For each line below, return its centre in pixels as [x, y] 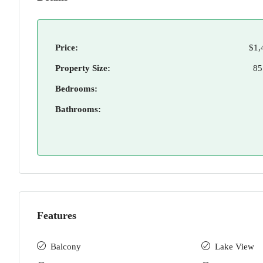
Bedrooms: [76, 89]
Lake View [235, 247]
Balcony [66, 247]
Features [57, 215]
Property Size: [83, 68]
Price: [67, 48]
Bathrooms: [78, 109]
